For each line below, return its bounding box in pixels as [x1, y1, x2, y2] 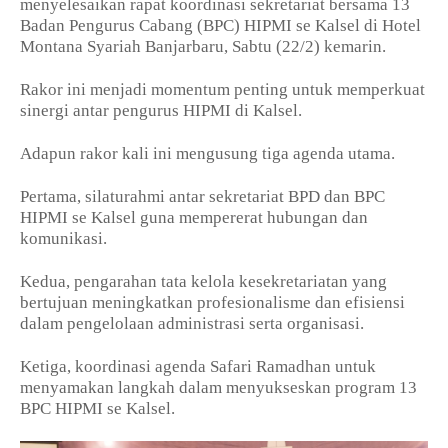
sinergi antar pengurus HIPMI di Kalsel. [20, 101, 306, 121]
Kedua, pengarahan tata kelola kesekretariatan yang [20, 272, 387, 292]
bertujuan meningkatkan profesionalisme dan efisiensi [20, 293, 405, 313]
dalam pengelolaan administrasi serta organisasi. [20, 314, 372, 334]
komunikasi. [20, 229, 107, 249]
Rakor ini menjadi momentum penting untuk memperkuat [20, 80, 425, 100]
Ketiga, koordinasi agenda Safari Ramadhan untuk [20, 357, 376, 377]
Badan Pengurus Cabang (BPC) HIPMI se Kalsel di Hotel [20, 16, 421, 36]
